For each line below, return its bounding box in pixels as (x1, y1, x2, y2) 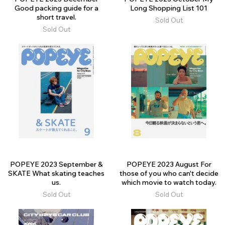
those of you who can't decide (119, 169, 218, 178)
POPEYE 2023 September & (10, 160, 103, 169)
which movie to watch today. (121, 178, 216, 187)
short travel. (36, 13, 76, 22)
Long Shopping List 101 (130, 4, 207, 13)
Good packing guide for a (14, 4, 98, 13)
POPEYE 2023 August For (126, 160, 211, 169)
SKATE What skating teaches (8, 169, 104, 178)
